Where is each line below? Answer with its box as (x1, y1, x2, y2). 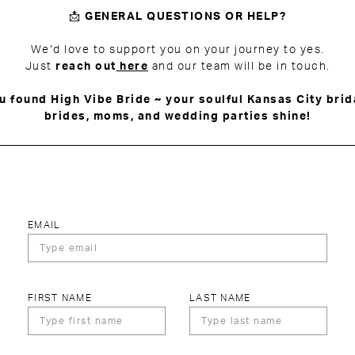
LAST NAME (189, 293, 251, 303)
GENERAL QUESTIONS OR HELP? (85, 11, 286, 22)
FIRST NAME (28, 293, 92, 303)
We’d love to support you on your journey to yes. (30, 44, 325, 55)
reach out (55, 61, 116, 72)
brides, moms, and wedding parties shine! (44, 111, 311, 122)
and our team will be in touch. (148, 61, 330, 72)
